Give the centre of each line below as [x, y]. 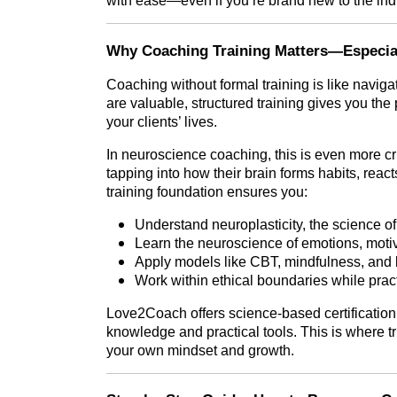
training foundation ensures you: [207, 191]
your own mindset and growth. [200, 350]
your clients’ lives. [162, 121]
